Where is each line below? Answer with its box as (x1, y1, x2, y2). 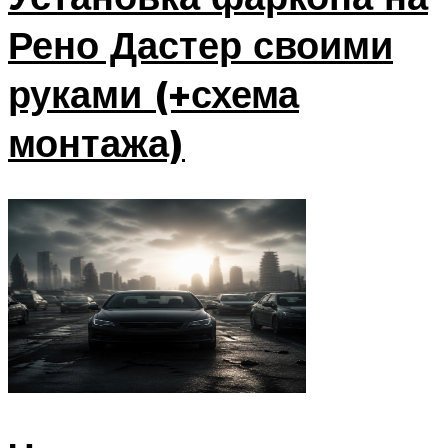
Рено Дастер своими (8, 20, 393, 70)
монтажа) (8, 118, 185, 168)
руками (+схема (8, 69, 299, 119)
